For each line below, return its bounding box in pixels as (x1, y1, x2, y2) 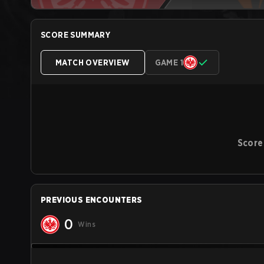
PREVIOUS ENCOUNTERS (41, 195, 143, 204)
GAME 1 (154, 58, 184, 67)
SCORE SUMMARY (41, 30, 111, 39)
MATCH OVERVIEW (55, 58, 130, 67)
